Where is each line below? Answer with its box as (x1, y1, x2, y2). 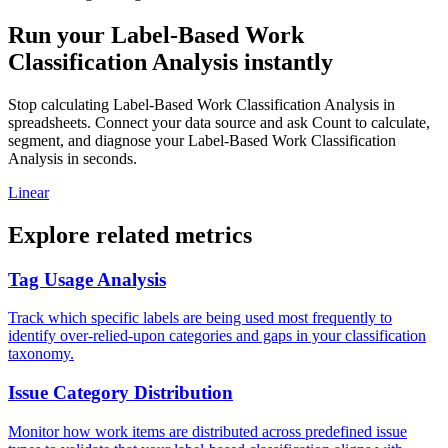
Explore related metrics (8, 221, 252, 248)
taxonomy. (8, 345, 74, 363)
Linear (8, 183, 49, 201)
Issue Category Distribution (8, 382, 233, 404)
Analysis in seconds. (8, 149, 137, 167)
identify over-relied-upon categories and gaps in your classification (8, 327, 426, 345)
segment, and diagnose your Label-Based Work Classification (8, 131, 396, 149)
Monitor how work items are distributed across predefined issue (8, 422, 407, 440)
